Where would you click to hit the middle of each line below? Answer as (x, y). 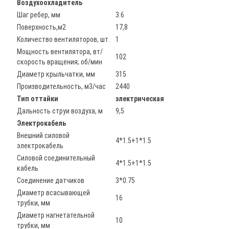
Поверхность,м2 (41, 27)
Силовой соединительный (56, 158)
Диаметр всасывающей (53, 193)
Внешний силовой (43, 135)
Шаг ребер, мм (39, 15)
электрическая (140, 99)
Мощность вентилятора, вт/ (60, 52)
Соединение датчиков (51, 180)
